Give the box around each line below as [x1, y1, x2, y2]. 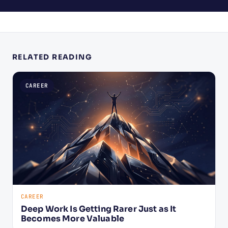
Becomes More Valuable [21, 213, 124, 224]
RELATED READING [12, 52, 92, 62]
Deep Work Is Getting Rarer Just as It [21, 204, 177, 215]
